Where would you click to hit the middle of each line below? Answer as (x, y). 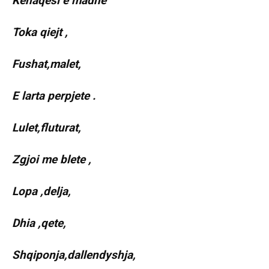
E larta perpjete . (54, 96)
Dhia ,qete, (39, 223)
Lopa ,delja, (41, 192)
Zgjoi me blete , (52, 160)
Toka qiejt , (40, 32)
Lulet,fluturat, (47, 128)
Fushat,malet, (47, 64)
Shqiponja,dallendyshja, (74, 255)
